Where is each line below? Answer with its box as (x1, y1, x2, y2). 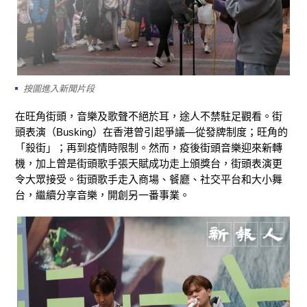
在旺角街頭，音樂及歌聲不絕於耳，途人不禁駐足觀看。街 (15, 110, 282, 122)
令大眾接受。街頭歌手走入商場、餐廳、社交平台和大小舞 (15, 173, 282, 185)
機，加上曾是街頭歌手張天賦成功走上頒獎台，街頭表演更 (15, 157, 282, 169)
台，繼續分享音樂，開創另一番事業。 (15, 188, 190, 201)
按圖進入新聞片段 (23, 83, 95, 94)
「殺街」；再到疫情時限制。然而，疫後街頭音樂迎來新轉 (15, 141, 282, 153)
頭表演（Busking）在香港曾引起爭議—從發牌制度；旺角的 (15, 125, 288, 138)
